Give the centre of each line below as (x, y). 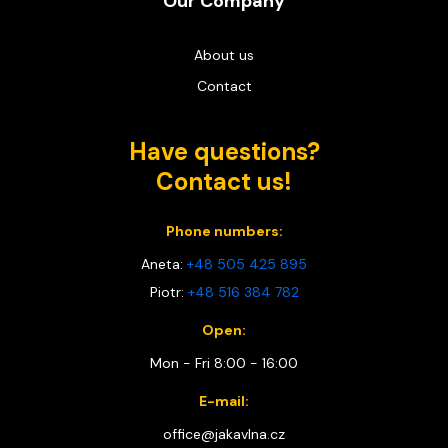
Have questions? (224, 152)
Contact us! (224, 182)
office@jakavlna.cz (224, 434)
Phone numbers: (224, 231)
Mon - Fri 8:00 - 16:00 (224, 363)
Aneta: (164, 264)
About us (224, 55)
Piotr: (168, 292)
